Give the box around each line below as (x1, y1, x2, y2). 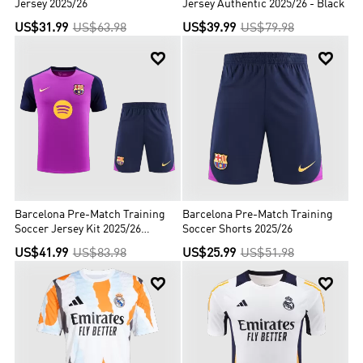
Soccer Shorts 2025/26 (182, 224, 293, 236)
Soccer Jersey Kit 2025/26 (15, 224, 142, 236)
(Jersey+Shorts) (15, 239, 93, 250)
